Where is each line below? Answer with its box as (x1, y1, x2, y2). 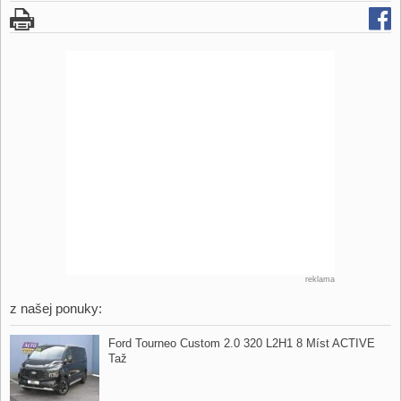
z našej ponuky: (10, 301, 102, 317)
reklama (305, 275, 335, 285)
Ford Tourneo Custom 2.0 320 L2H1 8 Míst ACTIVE (108, 337, 375, 351)
